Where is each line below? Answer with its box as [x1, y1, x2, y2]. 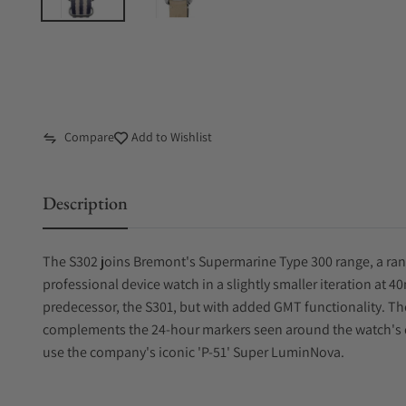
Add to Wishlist [129, 129, 212, 145]
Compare [64, 129, 114, 145]
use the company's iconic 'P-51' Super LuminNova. [43, 343, 344, 362]
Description [43, 191, 128, 215]
